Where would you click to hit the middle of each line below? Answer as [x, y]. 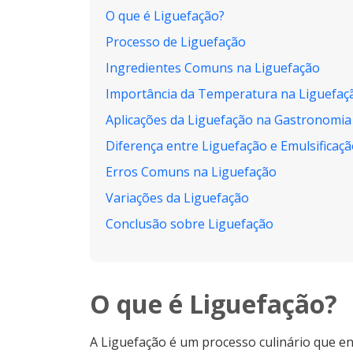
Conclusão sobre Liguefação [190, 224]
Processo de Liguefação [176, 42]
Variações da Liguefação [177, 198]
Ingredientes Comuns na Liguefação [213, 68]
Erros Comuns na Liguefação [191, 172]
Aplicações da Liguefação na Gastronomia [229, 120]
